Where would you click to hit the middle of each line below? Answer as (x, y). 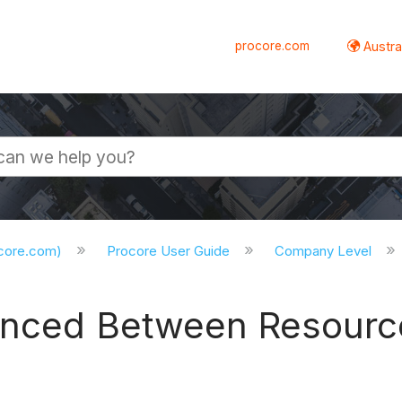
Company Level (324, 251)
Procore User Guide (170, 251)
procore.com (273, 45)
